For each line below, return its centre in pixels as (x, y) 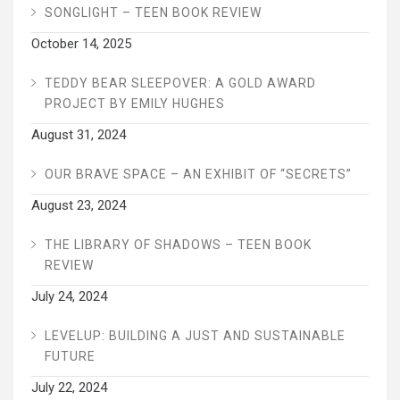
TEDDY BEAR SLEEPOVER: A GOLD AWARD (180, 83)
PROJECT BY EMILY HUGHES (135, 104)
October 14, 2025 (81, 44)
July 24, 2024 (69, 297)
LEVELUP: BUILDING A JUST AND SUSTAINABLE (195, 336)
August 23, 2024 (79, 206)
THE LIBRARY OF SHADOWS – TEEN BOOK (178, 245)
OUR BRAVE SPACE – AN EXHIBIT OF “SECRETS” (198, 175)
